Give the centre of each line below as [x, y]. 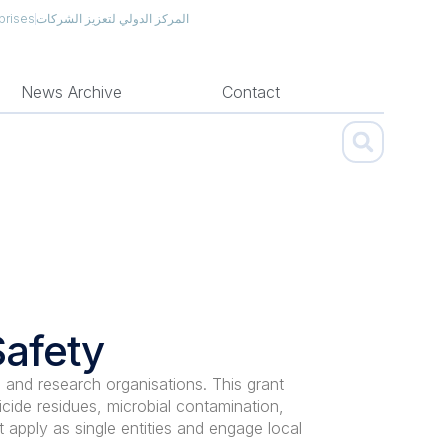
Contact [251, 91]
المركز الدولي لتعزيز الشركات [112, 18]
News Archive [72, 91]
